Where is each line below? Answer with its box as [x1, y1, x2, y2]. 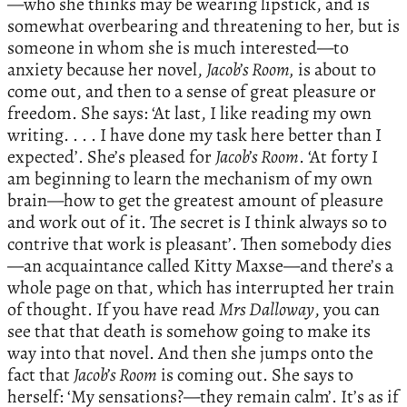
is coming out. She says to [157, 362, 353, 387]
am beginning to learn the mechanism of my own [7, 165, 372, 191]
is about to [294, 56, 376, 82]
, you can [314, 296, 380, 322]
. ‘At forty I [299, 144, 378, 169]
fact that [7, 362, 74, 387]
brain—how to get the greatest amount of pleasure [7, 187, 383, 213]
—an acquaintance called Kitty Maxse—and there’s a [7, 253, 393, 278]
